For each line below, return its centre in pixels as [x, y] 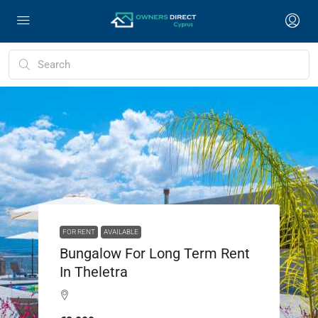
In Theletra [94, 272]
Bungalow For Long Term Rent [155, 253]
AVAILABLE [121, 231]
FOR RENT [79, 231]
